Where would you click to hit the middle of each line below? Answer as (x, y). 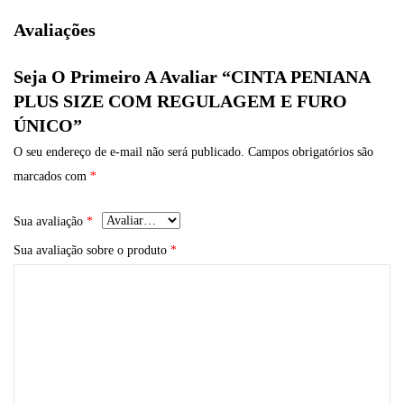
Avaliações (55, 29)
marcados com (52, 176)
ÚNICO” (48, 125)
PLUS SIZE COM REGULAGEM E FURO (180, 101)
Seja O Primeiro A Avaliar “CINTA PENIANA (192, 76)
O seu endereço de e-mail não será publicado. (129, 151)
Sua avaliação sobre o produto (92, 251)
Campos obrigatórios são (311, 151)
